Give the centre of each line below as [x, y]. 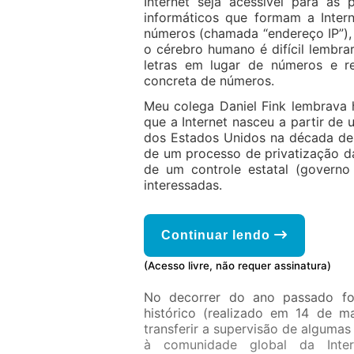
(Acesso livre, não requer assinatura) [237, 265]
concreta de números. [209, 81]
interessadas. [183, 185]
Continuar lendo [218, 235]
